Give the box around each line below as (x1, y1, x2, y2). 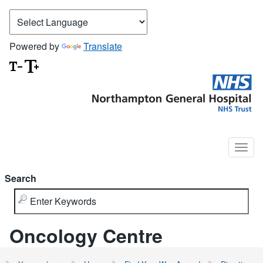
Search (5, 171, 36, 185)
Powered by (9, 39, 62, 53)
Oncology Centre (9, 221, 163, 249)
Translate (83, 39, 122, 53)
